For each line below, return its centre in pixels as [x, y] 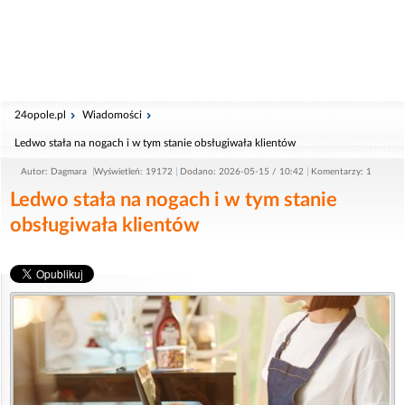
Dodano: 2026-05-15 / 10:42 [242, 172]
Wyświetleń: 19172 [133, 172]
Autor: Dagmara [55, 172]
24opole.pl [40, 115]
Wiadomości [112, 115]
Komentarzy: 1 [341, 172]
